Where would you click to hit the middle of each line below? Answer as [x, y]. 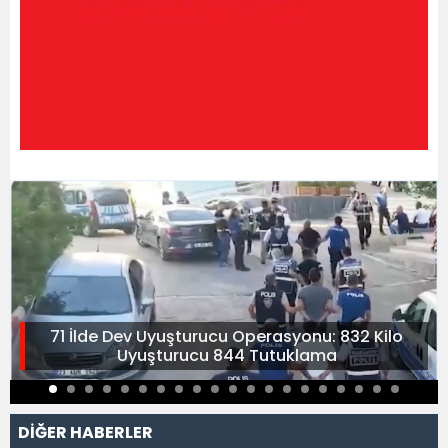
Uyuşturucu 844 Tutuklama [226, 355]
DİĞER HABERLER [85, 432]
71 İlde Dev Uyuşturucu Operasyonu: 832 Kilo [226, 336]
